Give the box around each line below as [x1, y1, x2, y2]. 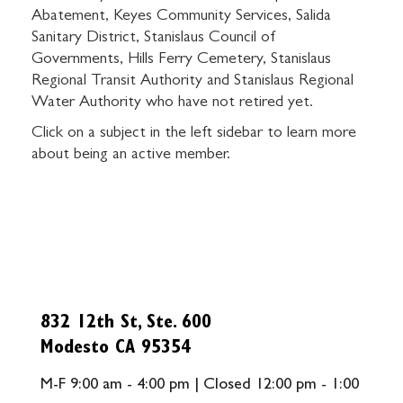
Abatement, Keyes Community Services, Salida [31, 9, 331, 25]
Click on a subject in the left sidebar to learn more [31, 126, 356, 142]
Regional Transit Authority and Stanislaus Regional [31, 74, 354, 90]
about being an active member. [31, 148, 230, 164]
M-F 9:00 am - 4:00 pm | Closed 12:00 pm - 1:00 [40, 378, 359, 394]
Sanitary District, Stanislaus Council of [31, 31, 276, 47]
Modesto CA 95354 [40, 340, 191, 359]
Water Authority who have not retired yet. [31, 95, 313, 112]
